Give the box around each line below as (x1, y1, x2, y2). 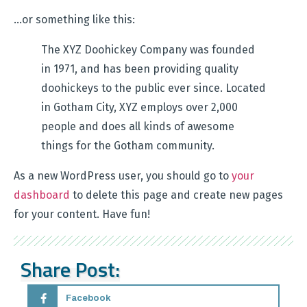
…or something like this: (14, 13, 135, 27)
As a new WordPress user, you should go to (14, 169, 232, 183)
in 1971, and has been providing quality (41, 62, 238, 76)
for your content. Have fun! (14, 208, 150, 221)
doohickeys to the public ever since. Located (41, 82, 266, 95)
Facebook (65, 293, 111, 304)
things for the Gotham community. (41, 139, 214, 153)
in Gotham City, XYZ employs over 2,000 (41, 101, 238, 114)
